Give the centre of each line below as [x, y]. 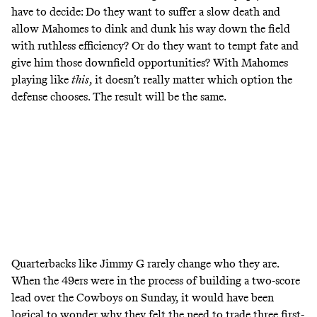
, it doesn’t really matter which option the [191, 80]
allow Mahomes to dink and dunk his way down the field [151, 29]
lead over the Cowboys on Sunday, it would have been [143, 298]
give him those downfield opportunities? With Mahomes [150, 63]
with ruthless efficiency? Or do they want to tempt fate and [155, 46]
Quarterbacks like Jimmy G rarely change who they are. [146, 264]
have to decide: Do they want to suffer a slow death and [146, 12]
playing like [41, 80]
